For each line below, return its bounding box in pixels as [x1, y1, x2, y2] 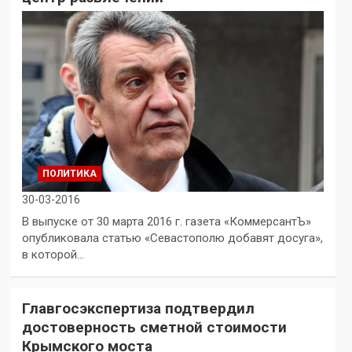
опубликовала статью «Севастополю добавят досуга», [21, 231, 323, 246]
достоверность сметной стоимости [21, 318, 287, 337]
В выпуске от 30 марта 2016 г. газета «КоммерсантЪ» [21, 214, 311, 229]
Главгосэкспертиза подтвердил [21, 299, 255, 318]
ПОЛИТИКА [42, 168, 97, 180]
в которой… [21, 247, 84, 262]
